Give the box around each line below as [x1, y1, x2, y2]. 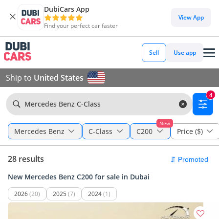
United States [34, 72, 84, 83]
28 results [8, 153, 44, 164]
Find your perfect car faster [44, 22, 118, 30]
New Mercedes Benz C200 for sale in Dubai [8, 172, 150, 181]
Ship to [6, 72, 34, 83]
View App [178, 13, 204, 22]
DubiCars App [44, 4, 89, 14]
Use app [174, 48, 196, 57]
